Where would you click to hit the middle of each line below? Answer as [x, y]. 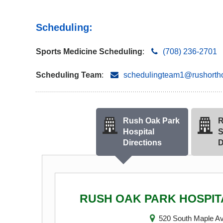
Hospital [138, 132]
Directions [142, 143]
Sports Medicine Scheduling [89, 52]
